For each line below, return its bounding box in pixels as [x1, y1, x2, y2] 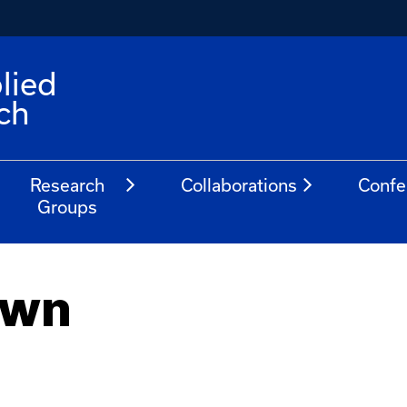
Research [29, 174, 104, 195]
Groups [36, 196, 97, 217]
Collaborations [181, 174, 298, 195]
